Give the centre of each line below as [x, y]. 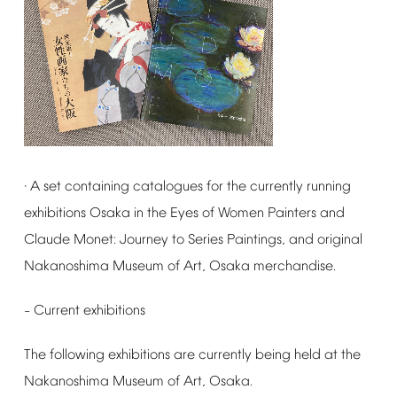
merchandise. [294, 266]
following [77, 355]
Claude [47, 240]
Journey [144, 240]
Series [205, 240]
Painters [292, 213]
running [328, 187]
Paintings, [256, 240]
